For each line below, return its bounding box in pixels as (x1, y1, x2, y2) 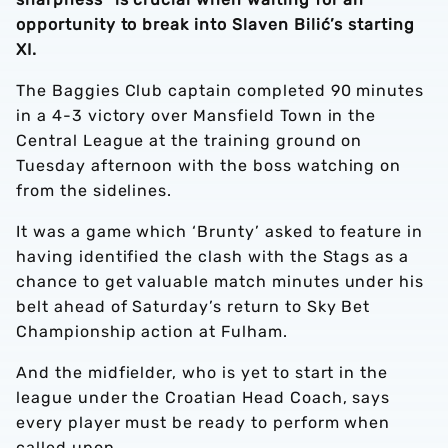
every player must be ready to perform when (16, 413, 391, 432)
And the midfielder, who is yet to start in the (16, 363, 389, 382)
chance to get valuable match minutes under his (16, 272, 425, 291)
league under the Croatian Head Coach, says (16, 388, 391, 407)
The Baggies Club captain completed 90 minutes (16, 81, 425, 100)
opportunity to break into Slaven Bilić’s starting (16, 15, 416, 34)
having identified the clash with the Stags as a (16, 247, 410, 266)
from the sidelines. (16, 181, 173, 200)
